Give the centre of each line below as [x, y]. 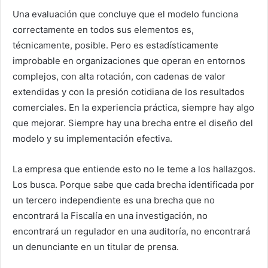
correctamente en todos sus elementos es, [103, 30]
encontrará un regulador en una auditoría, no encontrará [131, 232]
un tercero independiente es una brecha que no [114, 200]
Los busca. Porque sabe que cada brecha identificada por [133, 185]
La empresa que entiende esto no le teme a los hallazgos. [134, 169]
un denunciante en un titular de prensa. [96, 247]
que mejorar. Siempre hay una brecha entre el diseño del [133, 123]
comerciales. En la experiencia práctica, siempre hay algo [133, 108]
